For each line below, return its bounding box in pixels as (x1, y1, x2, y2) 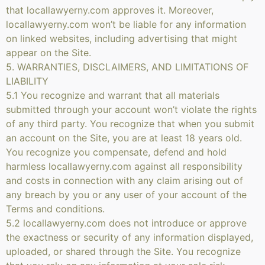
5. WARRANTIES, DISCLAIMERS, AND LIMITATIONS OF (6, 61, 248, 73)
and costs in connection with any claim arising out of (6, 174, 243, 186)
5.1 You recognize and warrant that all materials (6, 89, 219, 101)
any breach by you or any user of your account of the (6, 189, 247, 201)
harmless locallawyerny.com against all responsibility (6, 160, 243, 172)
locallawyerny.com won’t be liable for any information (6, 18, 246, 30)
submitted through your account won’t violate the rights (6, 104, 257, 115)
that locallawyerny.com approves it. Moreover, (6, 4, 214, 16)
